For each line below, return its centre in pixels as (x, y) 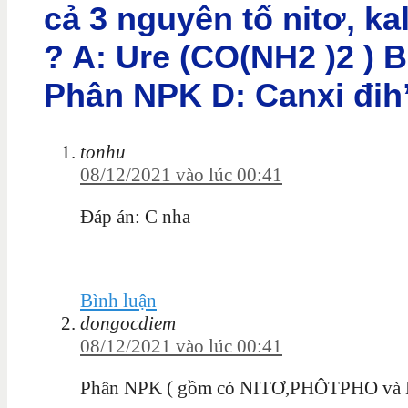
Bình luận (118, 301)
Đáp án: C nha (135, 217)
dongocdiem (128, 324)
